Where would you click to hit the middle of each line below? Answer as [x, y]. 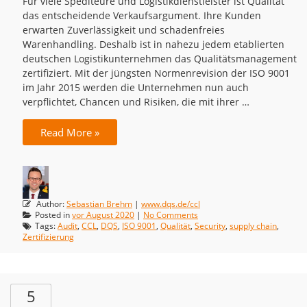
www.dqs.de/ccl [171, 204]
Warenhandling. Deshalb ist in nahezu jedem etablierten [153, 44]
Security [210, 226]
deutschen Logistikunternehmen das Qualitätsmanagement [160, 59]
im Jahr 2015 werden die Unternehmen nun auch [136, 87]
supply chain [253, 226]
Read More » [70, 132]
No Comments [171, 215]
